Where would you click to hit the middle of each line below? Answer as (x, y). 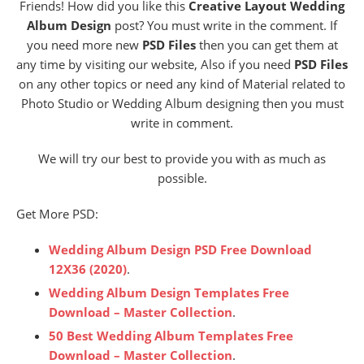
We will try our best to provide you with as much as (182, 158)
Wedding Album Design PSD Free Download (180, 249)
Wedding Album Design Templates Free (169, 292)
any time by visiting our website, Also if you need (155, 64)
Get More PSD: (57, 213)
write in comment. (182, 122)
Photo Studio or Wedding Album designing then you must (182, 103)
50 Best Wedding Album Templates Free (171, 335)
